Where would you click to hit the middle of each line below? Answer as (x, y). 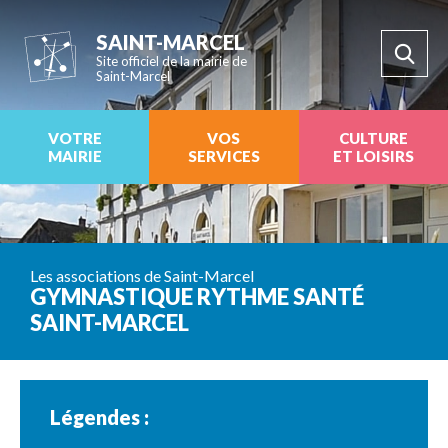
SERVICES (223, 156)
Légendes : (99, 417)
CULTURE (373, 138)
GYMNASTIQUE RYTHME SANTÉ (197, 296)
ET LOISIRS (373, 156)
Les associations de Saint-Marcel (142, 275)
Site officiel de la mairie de (171, 61)
